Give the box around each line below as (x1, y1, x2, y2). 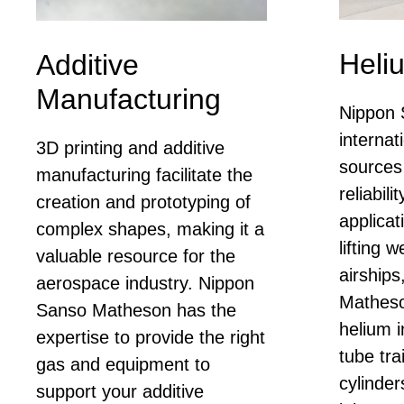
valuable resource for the (36, 245, 235, 266)
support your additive (36, 381, 204, 401)
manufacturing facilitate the (36, 164, 252, 185)
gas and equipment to (36, 353, 210, 374)
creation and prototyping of (36, 191, 251, 212)
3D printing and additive (36, 137, 225, 158)
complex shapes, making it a (36, 218, 264, 239)
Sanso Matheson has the (36, 299, 236, 320)
